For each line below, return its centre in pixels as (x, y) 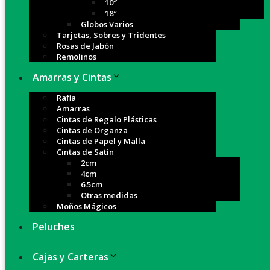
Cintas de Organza (92, 130)
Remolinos (77, 57)
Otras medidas (109, 195)
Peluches (54, 227)
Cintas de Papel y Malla (101, 141)
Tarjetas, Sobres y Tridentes (111, 35)
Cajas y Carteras (71, 257)
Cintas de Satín (85, 152)
